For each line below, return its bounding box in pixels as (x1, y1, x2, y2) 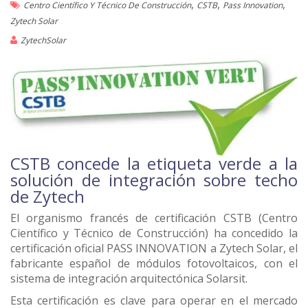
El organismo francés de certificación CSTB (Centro (10, 210, 298, 225)
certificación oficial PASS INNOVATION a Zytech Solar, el (10, 240, 298, 256)
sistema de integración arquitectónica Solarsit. (10, 270, 247, 286)
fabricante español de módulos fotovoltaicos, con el (10, 255, 298, 271)
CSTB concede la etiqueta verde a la (10, 151, 298, 175)
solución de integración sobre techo (10, 168, 298, 191)
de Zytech (10, 184, 85, 208)
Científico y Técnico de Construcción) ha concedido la (10, 225, 298, 241)
